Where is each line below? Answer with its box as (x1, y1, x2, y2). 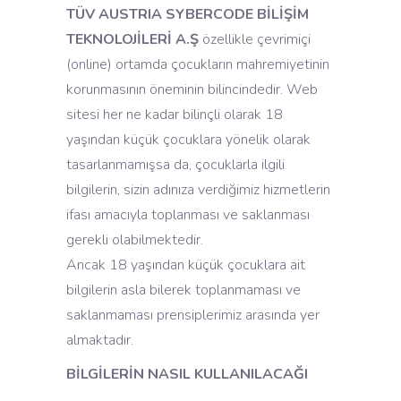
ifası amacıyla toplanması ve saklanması (66, 205, 310, 225)
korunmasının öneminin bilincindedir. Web (66, 80, 318, 99)
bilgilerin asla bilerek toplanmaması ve (66, 280, 301, 300)
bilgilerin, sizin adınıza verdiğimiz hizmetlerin (66, 180, 330, 200)
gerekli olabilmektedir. (66, 230, 203, 250)
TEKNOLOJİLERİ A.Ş (66, 30, 199, 49)
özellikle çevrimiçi (199, 30, 311, 49)
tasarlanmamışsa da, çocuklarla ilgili (66, 155, 285, 175)
